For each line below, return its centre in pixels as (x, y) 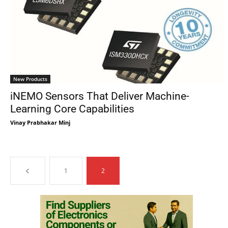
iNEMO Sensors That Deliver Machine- (100, 96)
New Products (30, 79)
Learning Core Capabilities (72, 109)
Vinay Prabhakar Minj (40, 122)
